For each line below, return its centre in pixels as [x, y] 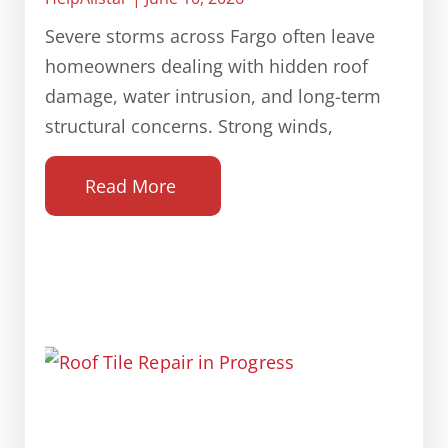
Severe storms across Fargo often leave [210, 35]
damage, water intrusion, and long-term [213, 95]
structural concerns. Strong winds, [189, 125]
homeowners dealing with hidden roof [206, 65]
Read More [130, 185]
